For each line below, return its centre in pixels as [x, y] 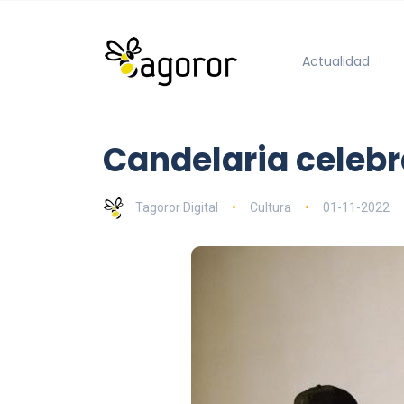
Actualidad [335, 61]
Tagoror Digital [177, 207]
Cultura [270, 207]
